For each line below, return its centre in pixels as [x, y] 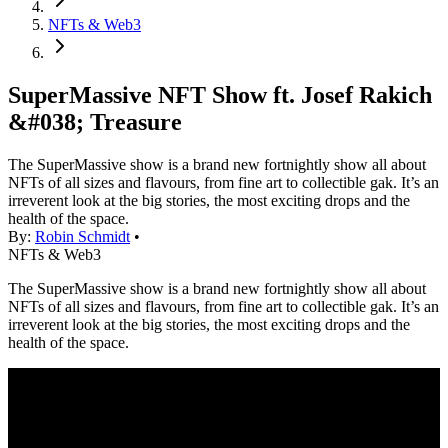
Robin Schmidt [82, 237]
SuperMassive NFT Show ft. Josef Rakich [220, 95]
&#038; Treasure [95, 122]
